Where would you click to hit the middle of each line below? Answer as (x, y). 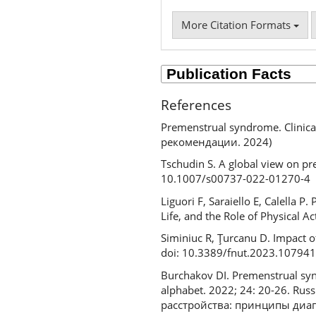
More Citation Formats (237, 25)
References (196, 105)
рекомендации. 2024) (216, 141)
